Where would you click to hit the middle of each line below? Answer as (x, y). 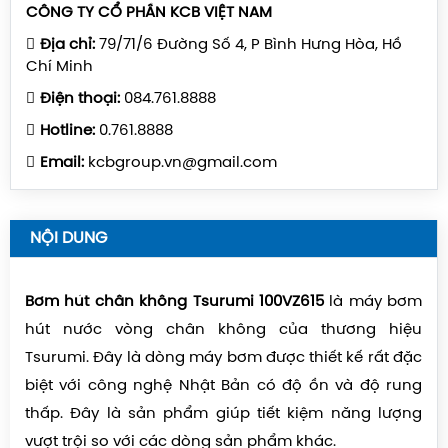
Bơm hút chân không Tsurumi (139, 301)
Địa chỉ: (67, 44)
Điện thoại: (80, 98)
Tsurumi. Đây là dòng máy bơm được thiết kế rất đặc (223, 357)
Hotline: (67, 130)
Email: (62, 162)
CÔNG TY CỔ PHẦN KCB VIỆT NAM (149, 12)
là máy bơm (372, 301)
